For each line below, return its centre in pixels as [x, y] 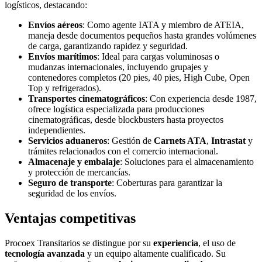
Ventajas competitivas [70, 218]
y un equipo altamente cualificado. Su [155, 254]
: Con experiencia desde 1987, [201, 99]
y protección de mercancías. [79, 173]
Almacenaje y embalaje [74, 162]
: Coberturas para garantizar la [167, 183]
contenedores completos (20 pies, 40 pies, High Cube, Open [139, 78]
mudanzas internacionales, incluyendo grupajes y [118, 67]
